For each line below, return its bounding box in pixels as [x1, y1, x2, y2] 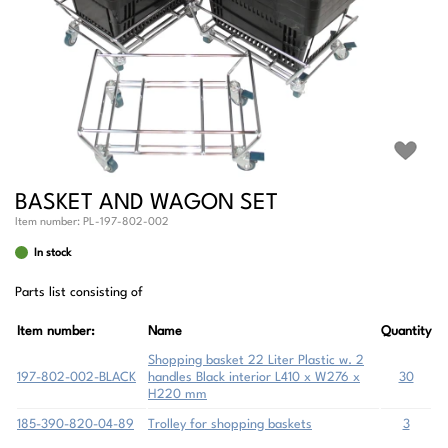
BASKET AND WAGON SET [15, 192, 278, 214]
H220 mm [148, 388, 207, 401]
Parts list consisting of [15, 286, 143, 299]
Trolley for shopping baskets [148, 418, 312, 431]
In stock [34, 248, 71, 259]
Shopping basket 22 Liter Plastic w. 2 [148, 354, 364, 367]
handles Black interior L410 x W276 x [148, 371, 360, 384]
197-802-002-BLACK [17, 371, 136, 384]
